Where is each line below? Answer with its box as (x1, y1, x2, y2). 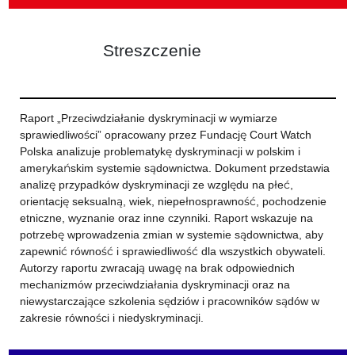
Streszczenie (102, 40, 201, 60)
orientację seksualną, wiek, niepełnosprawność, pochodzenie (19, 194, 326, 208)
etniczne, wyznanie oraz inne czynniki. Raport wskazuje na (19, 211, 313, 225)
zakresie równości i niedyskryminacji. (19, 311, 204, 325)
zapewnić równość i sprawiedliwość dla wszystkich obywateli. (19, 244, 326, 258)
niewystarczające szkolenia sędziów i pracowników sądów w (19, 294, 319, 308)
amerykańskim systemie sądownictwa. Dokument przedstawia (19, 161, 330, 175)
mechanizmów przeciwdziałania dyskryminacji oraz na (19, 277, 290, 292)
